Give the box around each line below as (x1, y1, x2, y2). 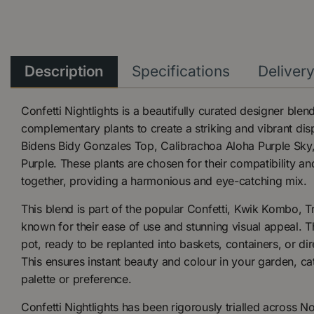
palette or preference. (21, 271, 132, 286)
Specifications (132, 62, 230, 80)
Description (25, 62, 104, 80)
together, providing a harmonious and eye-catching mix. (21, 173, 307, 188)
